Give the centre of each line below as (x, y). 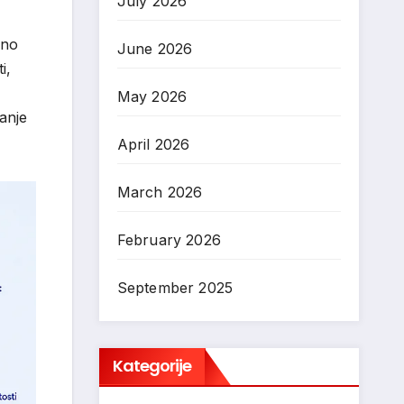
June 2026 (155, 49)
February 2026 (169, 240)
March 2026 (160, 192)
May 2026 (152, 96)
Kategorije (152, 366)
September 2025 (175, 288)
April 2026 (153, 144)
